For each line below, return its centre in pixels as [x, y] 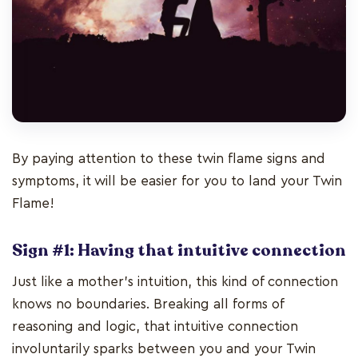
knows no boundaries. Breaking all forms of [148, 304]
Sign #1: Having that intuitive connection [179, 250]
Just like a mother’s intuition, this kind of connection [175, 281]
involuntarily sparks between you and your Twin [164, 348]
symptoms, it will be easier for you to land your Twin [177, 181]
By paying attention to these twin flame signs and [169, 158]
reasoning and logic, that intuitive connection [155, 326]
